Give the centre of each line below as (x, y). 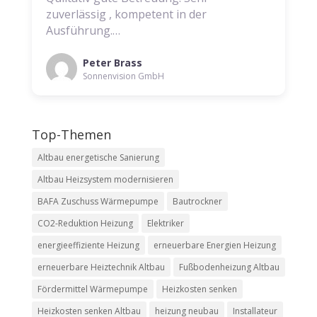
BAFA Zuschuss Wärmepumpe (98, 201)
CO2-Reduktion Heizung (85, 223)
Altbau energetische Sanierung (98, 157)
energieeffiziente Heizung (88, 245)
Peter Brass (112, 63)
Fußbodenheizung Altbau (229, 267)
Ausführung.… (83, 30)
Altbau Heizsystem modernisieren (105, 179)
